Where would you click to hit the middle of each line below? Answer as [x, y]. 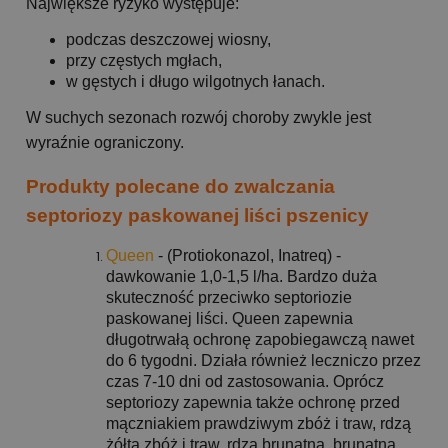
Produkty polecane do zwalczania [180, 187]
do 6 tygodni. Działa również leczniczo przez [263, 361]
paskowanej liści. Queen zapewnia [229, 319]
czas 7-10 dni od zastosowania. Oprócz [245, 382]
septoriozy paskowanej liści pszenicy [197, 216]
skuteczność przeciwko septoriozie [229, 298]
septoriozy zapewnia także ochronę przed [253, 403]
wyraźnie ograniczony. [105, 142]
